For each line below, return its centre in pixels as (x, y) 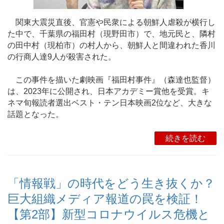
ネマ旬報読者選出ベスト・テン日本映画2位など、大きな (110, 102)
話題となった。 (35, 114)
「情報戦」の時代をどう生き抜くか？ (111, 183)
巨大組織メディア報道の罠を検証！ (105, 199)
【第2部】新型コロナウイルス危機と (109, 214)
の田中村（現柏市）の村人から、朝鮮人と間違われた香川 (111, 45)
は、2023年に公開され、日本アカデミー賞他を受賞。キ (108, 91)
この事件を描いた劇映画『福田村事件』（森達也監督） (111, 79)
